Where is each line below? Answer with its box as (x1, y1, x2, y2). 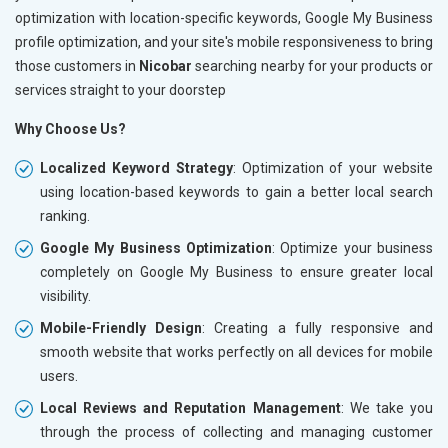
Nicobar (139, 58, 193, 75)
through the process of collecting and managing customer (40, 424, 433, 441)
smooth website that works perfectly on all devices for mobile (40, 344, 433, 361)
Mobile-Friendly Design (40, 320, 203, 337)
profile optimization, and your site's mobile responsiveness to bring (15, 34, 433, 51)
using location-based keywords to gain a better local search (40, 184, 433, 201)
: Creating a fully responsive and (202, 320, 434, 337)
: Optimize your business (272, 240, 433, 257)
